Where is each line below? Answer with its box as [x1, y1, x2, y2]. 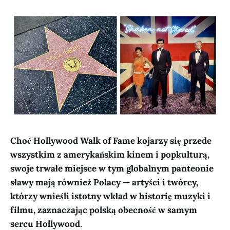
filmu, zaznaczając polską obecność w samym [10, 204, 197, 216]
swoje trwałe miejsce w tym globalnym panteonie [10, 162, 214, 174]
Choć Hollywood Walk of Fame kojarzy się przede [10, 135, 212, 146]
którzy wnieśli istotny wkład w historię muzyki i [10, 190, 210, 202]
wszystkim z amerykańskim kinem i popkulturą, [10, 148, 209, 160]
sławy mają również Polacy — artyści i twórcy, [10, 176, 198, 188]
